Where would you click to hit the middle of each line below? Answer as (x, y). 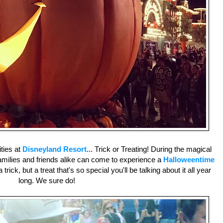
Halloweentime (189, 160)
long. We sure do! (47, 181)
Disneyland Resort (55, 149)
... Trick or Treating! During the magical (149, 149)
